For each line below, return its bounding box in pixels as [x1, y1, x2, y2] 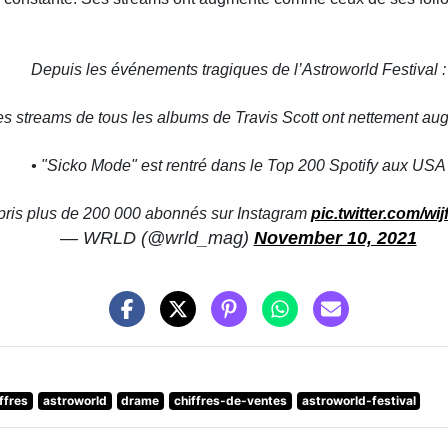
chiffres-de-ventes [173, 393, 287, 409]
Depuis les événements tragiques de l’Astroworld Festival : [30, 60, 446, 78]
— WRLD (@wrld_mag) [59, 227, 254, 248]
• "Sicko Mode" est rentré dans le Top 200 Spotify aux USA [30, 156, 446, 174]
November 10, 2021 [253, 227, 417, 248]
